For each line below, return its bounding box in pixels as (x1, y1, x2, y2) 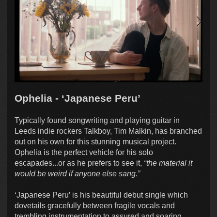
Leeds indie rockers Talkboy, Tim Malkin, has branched (15, 126, 202, 135)
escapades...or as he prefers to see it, (15, 158, 144, 167)
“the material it (144, 158, 192, 167)
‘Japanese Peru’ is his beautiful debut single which (15, 190, 188, 199)
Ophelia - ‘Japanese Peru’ (15, 92, 140, 104)
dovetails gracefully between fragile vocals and (15, 201, 175, 210)
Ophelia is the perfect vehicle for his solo (15, 148, 153, 156)
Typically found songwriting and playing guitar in (15, 116, 180, 124)
